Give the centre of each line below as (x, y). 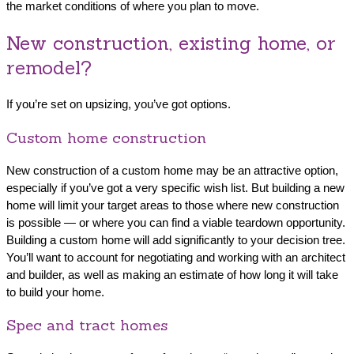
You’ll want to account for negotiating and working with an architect (176, 257)
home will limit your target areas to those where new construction (173, 205)
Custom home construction (106, 137)
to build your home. (55, 292)
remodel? (49, 68)
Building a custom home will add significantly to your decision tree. (176, 239)
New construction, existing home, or (171, 43)
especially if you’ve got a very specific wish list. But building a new (175, 187)
